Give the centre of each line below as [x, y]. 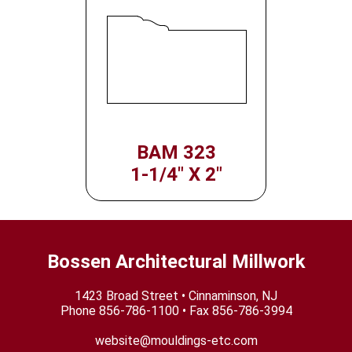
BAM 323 [176, 153]
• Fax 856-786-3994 [235, 311]
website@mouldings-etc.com [176, 341]
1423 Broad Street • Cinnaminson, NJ [176, 296]
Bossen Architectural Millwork [176, 262]
